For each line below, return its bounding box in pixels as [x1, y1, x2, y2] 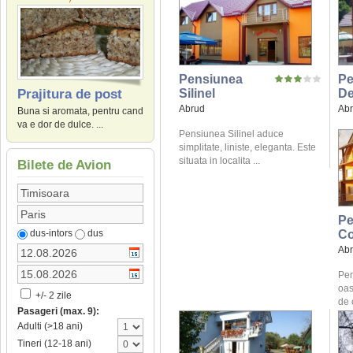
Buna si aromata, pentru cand [17, 106, 143, 117]
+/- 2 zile [33, 290, 72, 302]
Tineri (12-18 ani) [17, 338, 91, 350]
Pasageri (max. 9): [17, 306, 99, 318]
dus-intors [30, 228, 72, 240]
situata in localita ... [179, 155, 260, 167]
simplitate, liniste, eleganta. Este [179, 142, 316, 154]
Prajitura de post [17, 87, 122, 102]
